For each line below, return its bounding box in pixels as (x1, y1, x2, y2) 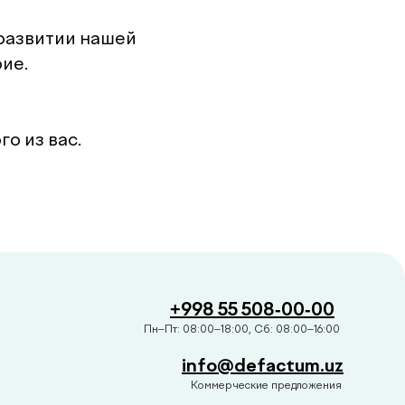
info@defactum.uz (182, 353, 344, 376)
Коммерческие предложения (191, 378, 342, 391)
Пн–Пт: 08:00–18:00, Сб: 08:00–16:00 (144, 322, 340, 335)
